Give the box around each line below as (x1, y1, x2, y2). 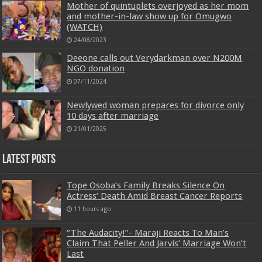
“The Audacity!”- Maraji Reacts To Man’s (67, 227, 229, 238)
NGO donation (67, 63, 125, 74)
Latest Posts (2, 153, 56, 167)
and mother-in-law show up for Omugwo (67, 11, 232, 22)
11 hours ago (74, 205, 112, 212)
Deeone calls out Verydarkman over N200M (67, 53, 243, 64)
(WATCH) (67, 22, 103, 33)
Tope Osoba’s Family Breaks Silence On (67, 180, 225, 191)
